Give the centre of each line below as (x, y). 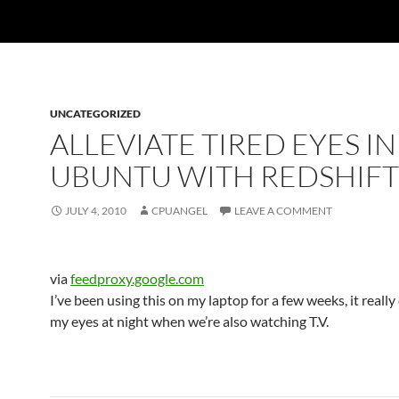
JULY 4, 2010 (96, 211)
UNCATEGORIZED (95, 114)
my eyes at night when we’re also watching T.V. (189, 321)
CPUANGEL (179, 211)
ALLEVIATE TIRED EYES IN (223, 144)
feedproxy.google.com (137, 278)
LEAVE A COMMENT (283, 211)
